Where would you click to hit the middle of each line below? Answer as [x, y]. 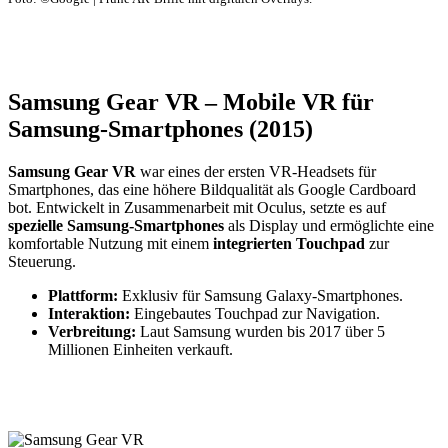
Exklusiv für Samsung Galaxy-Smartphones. [260, 295]
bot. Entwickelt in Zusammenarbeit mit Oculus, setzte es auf [197, 207]
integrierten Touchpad [289, 243]
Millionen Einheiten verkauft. [140, 349]
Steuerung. [42, 261]
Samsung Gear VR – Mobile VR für [191, 101]
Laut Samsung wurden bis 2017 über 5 [260, 331]
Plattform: [83, 295]
